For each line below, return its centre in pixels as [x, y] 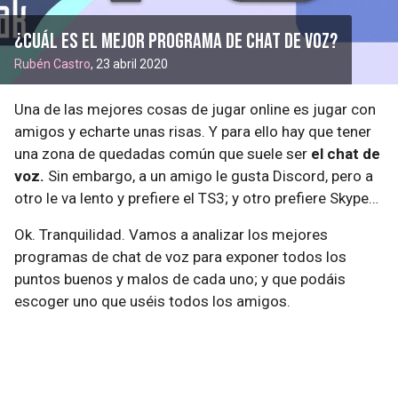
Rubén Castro [52, 64]
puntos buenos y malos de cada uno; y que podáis [180, 279]
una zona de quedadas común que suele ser [163, 154]
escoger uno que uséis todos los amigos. [152, 301]
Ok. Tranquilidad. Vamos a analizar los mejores [171, 235]
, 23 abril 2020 [129, 64]
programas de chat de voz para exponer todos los [180, 257]
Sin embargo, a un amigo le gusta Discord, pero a [209, 176]
